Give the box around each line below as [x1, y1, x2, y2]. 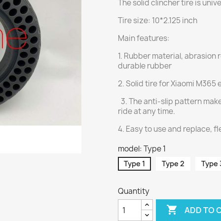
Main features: [118, 33, 170, 43]
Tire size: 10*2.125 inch [118, 15, 197, 26]
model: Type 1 [118, 144, 166, 154]
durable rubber [118, 61, 172, 71]
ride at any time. [118, 106, 175, 116]
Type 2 [162, 159, 184, 168]
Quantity [118, 186, 149, 196]
